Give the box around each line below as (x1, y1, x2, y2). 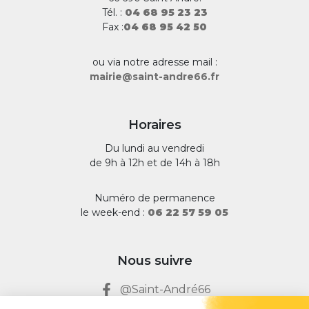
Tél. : (101, 6, 125, 19)
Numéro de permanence (94, 191, 215, 204)
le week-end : (81, 206, 148, 219)
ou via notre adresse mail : (92, 55, 217, 68)
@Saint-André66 (119, 282, 210, 296)
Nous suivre (117, 252, 192, 268)
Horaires (128, 117, 181, 132)
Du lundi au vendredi (105, 141, 204, 154)
